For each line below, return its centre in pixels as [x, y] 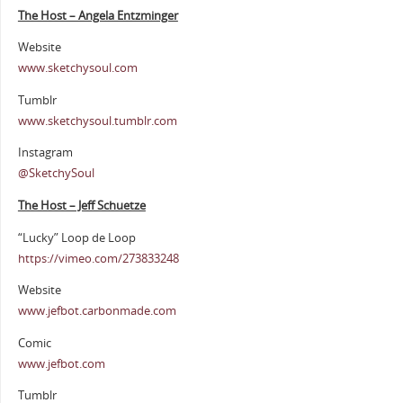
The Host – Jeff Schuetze [81, 206]
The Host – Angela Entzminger [98, 15]
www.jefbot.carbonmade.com [97, 311]
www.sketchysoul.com [77, 68]
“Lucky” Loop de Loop [76, 237]
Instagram [45, 153]
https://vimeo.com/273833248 [98, 258]
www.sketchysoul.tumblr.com [97, 121]
